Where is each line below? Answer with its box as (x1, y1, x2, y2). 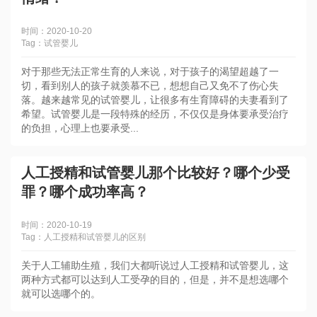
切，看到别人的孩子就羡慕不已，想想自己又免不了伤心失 (21, 80, 279, 91)
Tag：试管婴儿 (21, 38, 78, 48)
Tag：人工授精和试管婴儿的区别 (21, 232, 146, 242)
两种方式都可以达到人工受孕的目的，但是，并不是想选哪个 (21, 274, 289, 285)
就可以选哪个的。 (21, 288, 100, 299)
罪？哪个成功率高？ (21, 184, 149, 200)
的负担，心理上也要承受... (21, 122, 139, 134)
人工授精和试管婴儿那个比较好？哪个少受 (21, 165, 290, 180)
